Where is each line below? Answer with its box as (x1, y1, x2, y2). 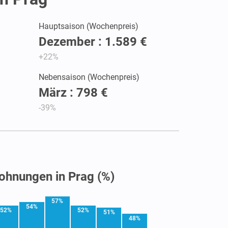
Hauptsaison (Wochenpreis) (39, 21, 138, 31)
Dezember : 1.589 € (39, 34, 147, 49)
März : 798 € (39, 85, 108, 100)
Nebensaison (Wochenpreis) (39, 72, 139, 82)
